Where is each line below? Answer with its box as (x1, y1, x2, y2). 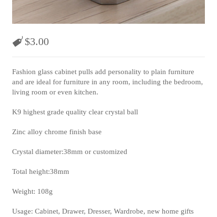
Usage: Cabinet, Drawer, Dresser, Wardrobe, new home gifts (12, 207, 194, 215)
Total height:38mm (12, 167, 69, 175)
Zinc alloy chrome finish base (12, 127, 102, 136)
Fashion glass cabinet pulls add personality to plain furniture (12, 67, 194, 76)
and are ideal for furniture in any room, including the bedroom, (12, 77, 203, 86)
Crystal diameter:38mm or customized (12, 147, 127, 155)
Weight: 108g (12, 187, 53, 195)
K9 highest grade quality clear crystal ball (12, 108, 138, 116)
